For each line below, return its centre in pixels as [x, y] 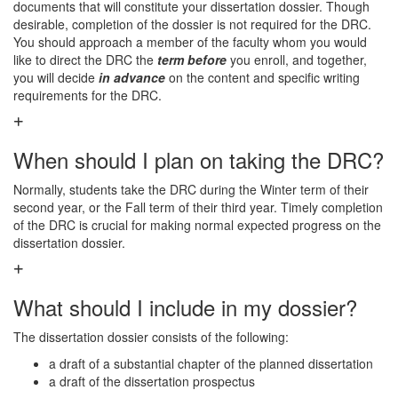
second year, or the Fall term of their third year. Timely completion [198, 207]
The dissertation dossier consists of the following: [151, 337]
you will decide [56, 77]
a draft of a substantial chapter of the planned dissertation [211, 363]
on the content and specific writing [263, 77]
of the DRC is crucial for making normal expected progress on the [197, 225]
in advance [132, 77]
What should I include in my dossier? [185, 307]
